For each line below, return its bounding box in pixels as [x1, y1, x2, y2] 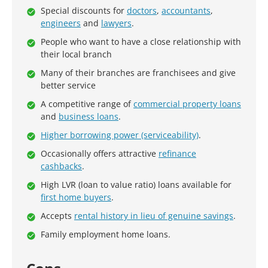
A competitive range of [41, 98, 133, 109]
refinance [159, 148, 196, 159]
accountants [162, 5, 211, 16]
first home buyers [41, 191, 111, 203]
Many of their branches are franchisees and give [41, 67, 236, 78]
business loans [59, 111, 118, 122]
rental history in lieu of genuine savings [74, 210, 233, 221]
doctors [127, 5, 157, 16]
